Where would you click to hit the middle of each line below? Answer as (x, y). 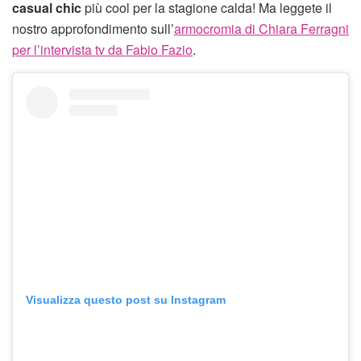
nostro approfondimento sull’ (93, 28)
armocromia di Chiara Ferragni (261, 28)
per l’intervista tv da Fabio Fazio (102, 49)
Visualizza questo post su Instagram (126, 299)
